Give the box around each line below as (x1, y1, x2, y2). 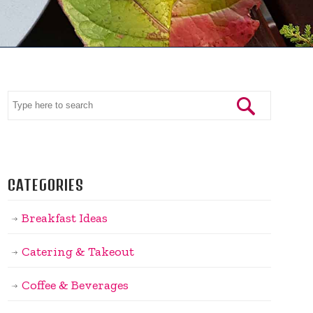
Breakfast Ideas (21, 210, 108, 226)
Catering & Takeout (21, 243, 134, 259)
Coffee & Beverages (21, 277, 129, 293)
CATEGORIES (7, 175, 84, 194)
